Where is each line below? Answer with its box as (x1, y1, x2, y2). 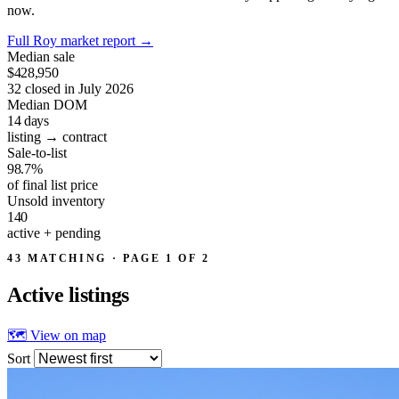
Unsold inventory (7, 192, 105, 208)
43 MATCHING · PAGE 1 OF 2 (7, 251, 210, 265)
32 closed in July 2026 (7, 80, 134, 96)
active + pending (7, 224, 101, 240)
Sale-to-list (7, 144, 67, 160)
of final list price (7, 176, 98, 192)
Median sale (7, 48, 75, 64)
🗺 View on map (7, 327, 106, 343)
